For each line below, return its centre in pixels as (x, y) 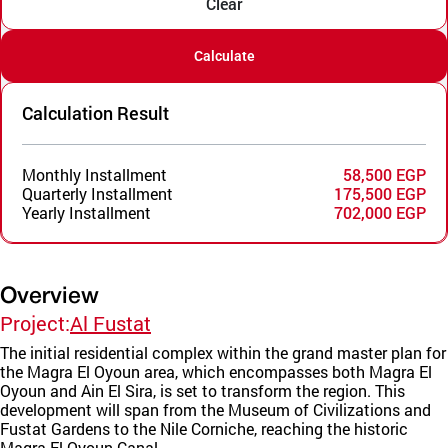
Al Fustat (110, 322)
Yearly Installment (86, 212)
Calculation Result (95, 112)
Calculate (224, 55)
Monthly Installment (94, 174)
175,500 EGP (380, 193)
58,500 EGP (384, 174)
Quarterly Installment (97, 193)
